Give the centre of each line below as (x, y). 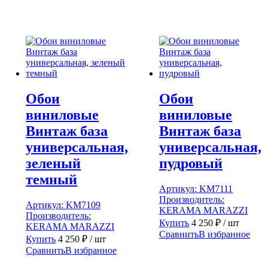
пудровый (191, 164)
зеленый (54, 164)
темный (52, 180)
